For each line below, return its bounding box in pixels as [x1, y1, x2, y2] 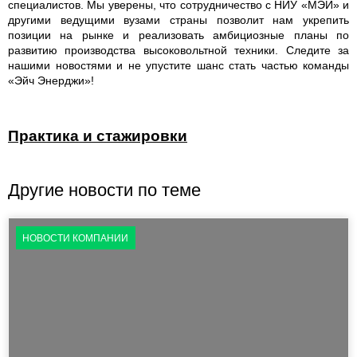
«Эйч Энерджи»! [8, 73, 94, 87]
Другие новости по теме [8, 179, 201, 200]
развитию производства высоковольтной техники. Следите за [8, 43, 349, 57]
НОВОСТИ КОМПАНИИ [22, 232, 129, 244]
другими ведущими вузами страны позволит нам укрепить [8, 13, 349, 26]
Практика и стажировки [8, 127, 187, 144]
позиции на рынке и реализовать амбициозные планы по [8, 28, 349, 41]
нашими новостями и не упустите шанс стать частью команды [8, 58, 349, 72]
